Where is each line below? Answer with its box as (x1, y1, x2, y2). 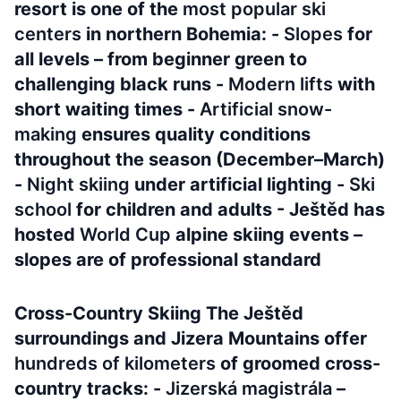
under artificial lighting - (130, 174, 349, 195)
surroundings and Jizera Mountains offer (14, 328, 367, 349)
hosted (14, 224, 80, 245)
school (14, 199, 72, 220)
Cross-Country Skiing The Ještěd (14, 303, 303, 324)
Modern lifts (228, 73, 333, 95)
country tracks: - (14, 378, 166, 399)
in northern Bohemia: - (81, 23, 284, 45)
